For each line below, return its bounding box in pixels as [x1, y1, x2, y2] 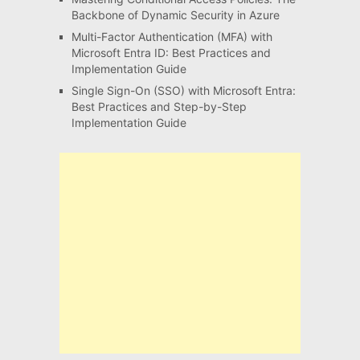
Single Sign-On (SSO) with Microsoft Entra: [71, 83, 296, 97]
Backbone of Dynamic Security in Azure [71, 7, 280, 22]
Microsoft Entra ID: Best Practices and [71, 45, 271, 59]
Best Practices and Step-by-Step [71, 99, 247, 113]
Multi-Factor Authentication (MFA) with [71, 29, 272, 43]
